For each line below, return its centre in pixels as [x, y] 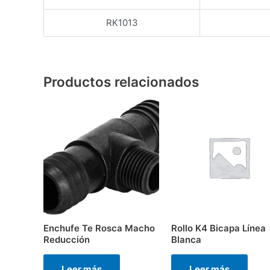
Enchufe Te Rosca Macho [99, 228]
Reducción [67, 240]
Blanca [186, 240]
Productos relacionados [121, 81]
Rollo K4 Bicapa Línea [218, 228]
